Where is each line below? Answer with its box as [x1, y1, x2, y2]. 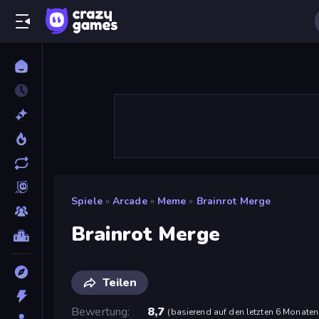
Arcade [112, 194, 147, 208]
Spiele [71, 194, 103, 208]
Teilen [103, 274, 137, 291]
